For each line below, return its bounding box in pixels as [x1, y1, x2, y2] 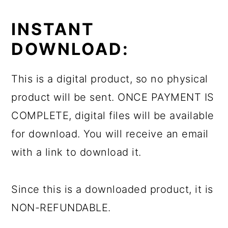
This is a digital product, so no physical [11, 72, 208, 85]
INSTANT [11, 19, 95, 39]
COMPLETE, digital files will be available [11, 109, 214, 122]
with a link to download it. [11, 146, 141, 158]
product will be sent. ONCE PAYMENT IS [11, 91, 214, 103]
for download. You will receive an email [11, 127, 209, 140]
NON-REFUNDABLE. [11, 201, 111, 214]
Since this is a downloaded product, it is [11, 183, 213, 195]
